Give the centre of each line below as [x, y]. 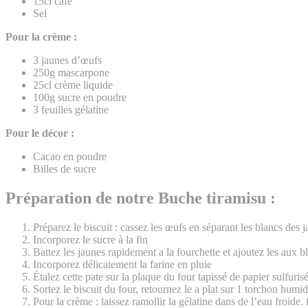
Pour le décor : [40, 133]
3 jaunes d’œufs [67, 60]
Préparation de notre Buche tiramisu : [141, 198]
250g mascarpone [71, 72]
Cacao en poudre [70, 156]
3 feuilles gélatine [71, 109]
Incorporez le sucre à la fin [90, 239]
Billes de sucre [65, 168]
